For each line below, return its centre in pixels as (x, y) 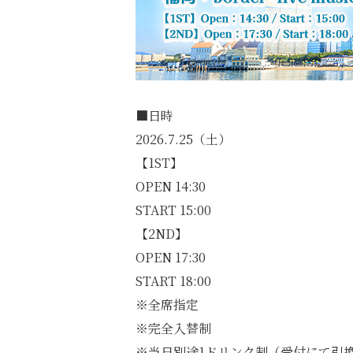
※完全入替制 (173, 328)
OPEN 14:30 (171, 186)
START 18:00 (173, 281)
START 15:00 (173, 210)
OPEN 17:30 (171, 257)
